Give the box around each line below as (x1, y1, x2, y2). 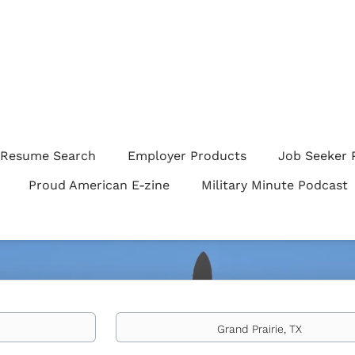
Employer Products (128, 148, 246, 163)
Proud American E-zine (29, 177, 170, 193)
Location (115, 313, 162, 326)
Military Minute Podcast (201, 177, 348, 193)
